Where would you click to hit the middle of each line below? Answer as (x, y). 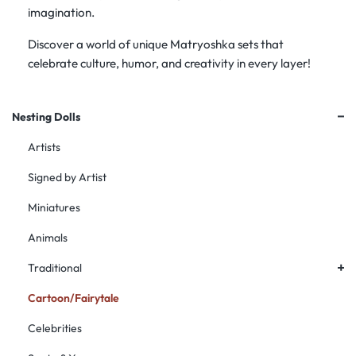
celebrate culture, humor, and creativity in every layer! (169, 63)
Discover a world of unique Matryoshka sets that (156, 44)
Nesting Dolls (46, 117)
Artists (44, 147)
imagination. (61, 12)
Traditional (55, 268)
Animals (48, 238)
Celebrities (55, 328)
